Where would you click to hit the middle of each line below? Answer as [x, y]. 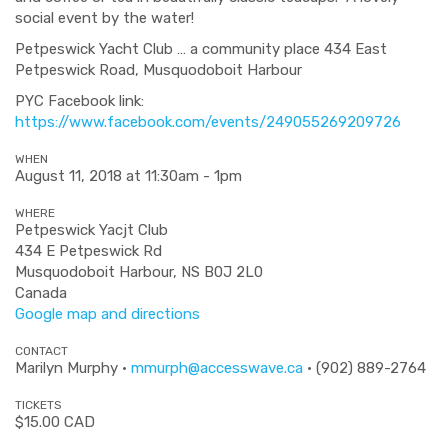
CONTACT [41, 351]
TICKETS [38, 405]
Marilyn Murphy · [73, 368]
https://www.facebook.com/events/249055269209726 [208, 122]
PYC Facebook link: [79, 101]
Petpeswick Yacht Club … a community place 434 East [201, 49]
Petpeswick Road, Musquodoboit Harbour [158, 70]
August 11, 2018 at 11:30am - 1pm [128, 176]
